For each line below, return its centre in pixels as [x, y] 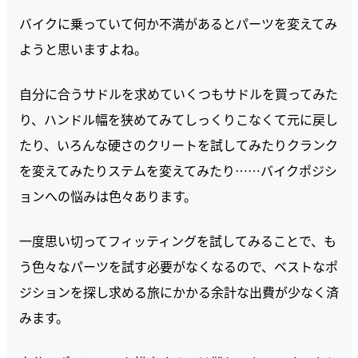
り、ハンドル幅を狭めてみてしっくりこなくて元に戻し [179, 119]
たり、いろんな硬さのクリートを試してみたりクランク [179, 145]
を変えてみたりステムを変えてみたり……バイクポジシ [178, 170]
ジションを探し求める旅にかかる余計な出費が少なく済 [179, 292]
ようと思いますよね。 [83, 49]
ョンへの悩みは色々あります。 [108, 196]
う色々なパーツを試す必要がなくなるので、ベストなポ [179, 266]
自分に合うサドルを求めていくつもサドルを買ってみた [179, 93]
